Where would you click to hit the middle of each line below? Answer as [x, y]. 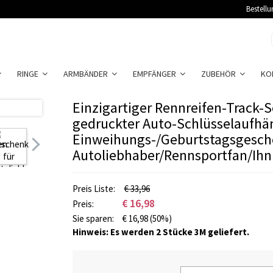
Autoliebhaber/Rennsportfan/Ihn [172, 155]
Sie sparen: [94, 218]
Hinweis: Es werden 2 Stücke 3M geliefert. [161, 232]
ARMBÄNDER [87, 74]
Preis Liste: [95, 189]
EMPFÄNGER [156, 74]
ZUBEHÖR [220, 74]
